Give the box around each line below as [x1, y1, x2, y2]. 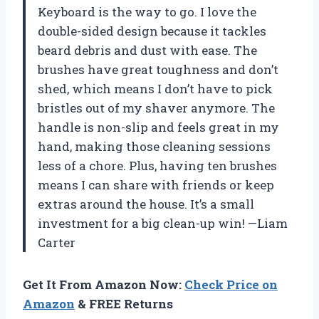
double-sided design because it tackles [38, 23, 266, 40]
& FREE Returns [75, 296, 173, 313]
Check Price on [184, 276, 278, 293]
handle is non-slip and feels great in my [38, 119, 279, 136]
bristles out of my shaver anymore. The [38, 100, 275, 117]
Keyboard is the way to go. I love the [38, 4, 256, 21]
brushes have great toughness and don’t [38, 61, 278, 78]
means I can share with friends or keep [38, 177, 274, 194]
